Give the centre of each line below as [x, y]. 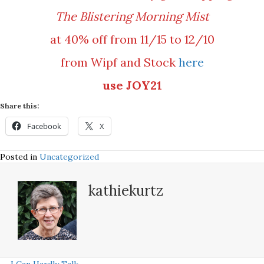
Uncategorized [69, 157]
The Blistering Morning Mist [132, 16]
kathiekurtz [126, 191]
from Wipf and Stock [119, 62]
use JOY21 [132, 85]
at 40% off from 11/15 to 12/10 [132, 39]
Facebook [44, 126]
